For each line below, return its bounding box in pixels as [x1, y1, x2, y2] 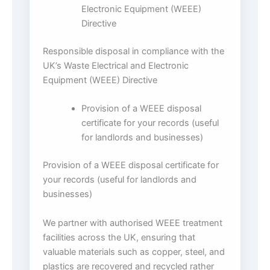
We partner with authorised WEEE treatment [43, 217, 222, 228]
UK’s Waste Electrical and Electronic [43, 60, 189, 72]
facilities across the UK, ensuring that [43, 231, 195, 243]
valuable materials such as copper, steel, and [43, 246, 225, 257]
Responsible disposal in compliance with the [43, 46, 224, 57]
